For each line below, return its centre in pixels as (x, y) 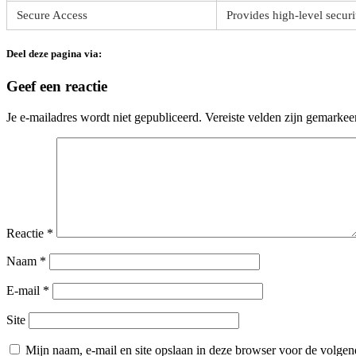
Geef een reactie (57, 87)
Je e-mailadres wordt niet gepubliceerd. (104, 118)
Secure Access (52, 15)
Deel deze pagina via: (54, 54)
